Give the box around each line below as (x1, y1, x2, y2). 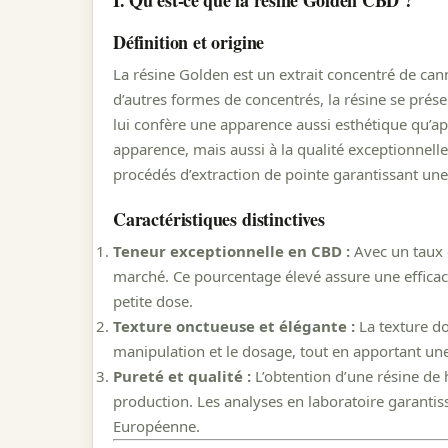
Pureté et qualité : (113, 365, 251, 386)
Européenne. (113, 415, 200, 436)
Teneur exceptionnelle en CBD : (113, 240, 350, 261)
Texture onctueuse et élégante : (113, 315, 355, 336)
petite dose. (113, 290, 193, 311)
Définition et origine (113, 29, 265, 56)
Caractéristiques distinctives (113, 205, 325, 232)
